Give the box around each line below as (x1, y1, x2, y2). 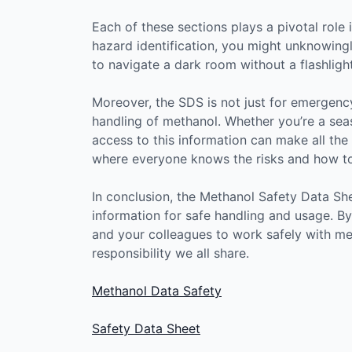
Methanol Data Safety (92, 282, 222, 299)
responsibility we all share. (92, 244, 249, 261)
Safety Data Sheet (92, 320, 200, 336)
